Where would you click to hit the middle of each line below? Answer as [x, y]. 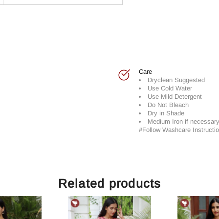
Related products [109, 183]
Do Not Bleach [168, 105]
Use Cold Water [170, 88]
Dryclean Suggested [176, 80]
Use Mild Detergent [175, 96]
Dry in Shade [166, 113]
